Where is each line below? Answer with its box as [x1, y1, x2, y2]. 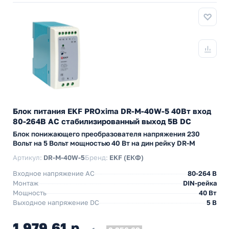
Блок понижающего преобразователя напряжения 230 [13, 130, 200, 138]
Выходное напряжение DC [13, 198, 99, 207]
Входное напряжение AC [13, 169, 95, 177]
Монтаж [13, 179, 38, 187]
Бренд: [85, 153, 109, 162]
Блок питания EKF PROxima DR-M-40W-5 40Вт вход [13, 106, 211, 116]
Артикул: [13, 153, 43, 162]
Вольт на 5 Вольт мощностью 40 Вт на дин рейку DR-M [13, 139, 195, 147]
